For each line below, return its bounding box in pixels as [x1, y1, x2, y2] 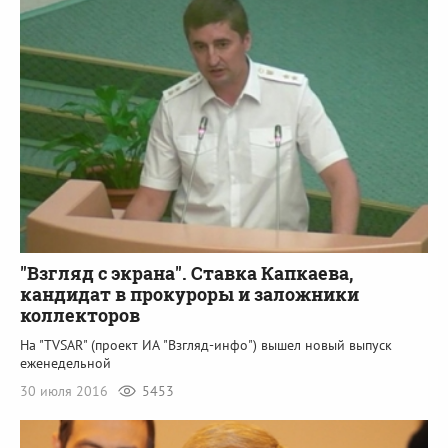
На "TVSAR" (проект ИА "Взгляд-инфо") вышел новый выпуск [20, 336, 392, 355]
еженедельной [20, 354, 111, 373]
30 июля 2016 [20, 382, 112, 401]
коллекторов [20, 303, 140, 328]
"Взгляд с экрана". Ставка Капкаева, [20, 261, 353, 286]
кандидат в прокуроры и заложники [20, 282, 359, 307]
